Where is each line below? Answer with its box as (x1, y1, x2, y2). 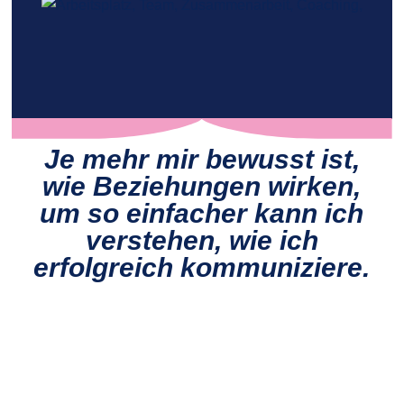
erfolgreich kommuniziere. (33, 252, 371, 282)
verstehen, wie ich (85, 225, 318, 255)
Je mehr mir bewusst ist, (43, 144, 360, 174)
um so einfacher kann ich (40, 198, 364, 228)
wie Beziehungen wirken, (42, 171, 362, 201)
